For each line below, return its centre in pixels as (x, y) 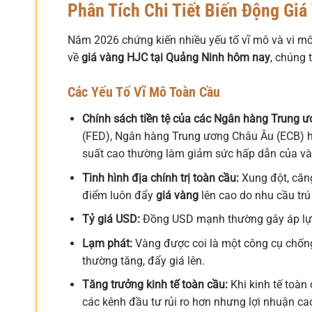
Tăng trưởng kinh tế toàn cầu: (155, 285)
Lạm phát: (107, 243)
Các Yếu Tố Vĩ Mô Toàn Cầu (144, 92)
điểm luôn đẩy (119, 195)
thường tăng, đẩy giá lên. (143, 260)
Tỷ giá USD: (111, 219)
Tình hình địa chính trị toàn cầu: (160, 178)
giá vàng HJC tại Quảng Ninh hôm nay (176, 58)
